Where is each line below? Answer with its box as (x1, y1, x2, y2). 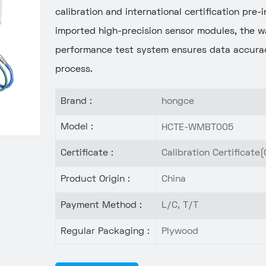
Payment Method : (61, 201, 142, 210)
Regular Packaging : (61, 227, 150, 236)
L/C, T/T (161, 201, 199, 210)
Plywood (161, 227, 199, 236)
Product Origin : (61, 175, 131, 183)
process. (55, 65, 93, 74)
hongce (161, 97, 195, 106)
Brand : (61, 97, 93, 106)
